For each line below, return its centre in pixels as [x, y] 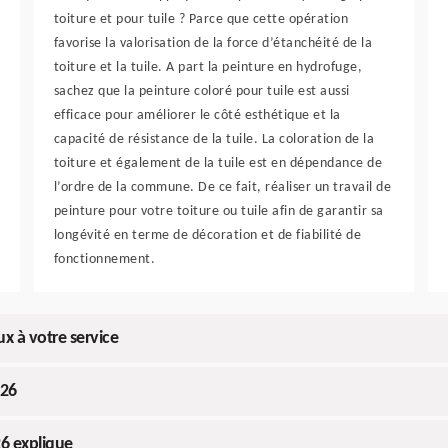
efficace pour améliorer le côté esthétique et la [197, 116]
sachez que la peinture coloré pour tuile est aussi [201, 92]
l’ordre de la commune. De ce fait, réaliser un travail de [222, 188]
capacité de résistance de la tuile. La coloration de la [214, 140]
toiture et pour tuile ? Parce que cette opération [201, 20]
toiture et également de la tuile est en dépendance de [218, 164]
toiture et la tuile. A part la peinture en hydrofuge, [208, 68]
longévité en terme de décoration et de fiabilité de [207, 236]
